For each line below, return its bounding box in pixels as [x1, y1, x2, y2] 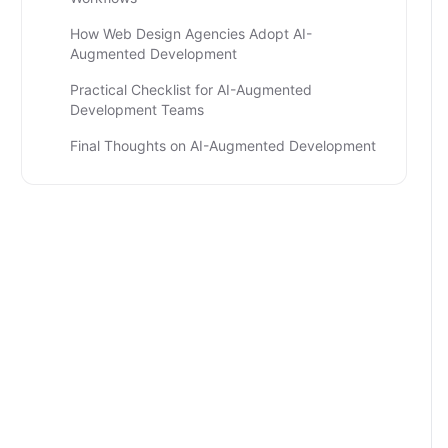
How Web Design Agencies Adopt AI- [70, 25, 312, 42]
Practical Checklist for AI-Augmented [70, 81, 312, 98]
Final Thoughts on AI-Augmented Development [70, 137, 376, 154]
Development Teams [70, 101, 204, 118]
